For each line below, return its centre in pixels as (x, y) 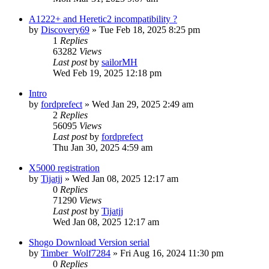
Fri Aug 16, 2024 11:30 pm (172, 253)
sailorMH (119, 62)
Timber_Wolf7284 (76, 253)
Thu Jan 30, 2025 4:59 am (103, 147)
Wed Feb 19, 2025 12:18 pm (107, 73)
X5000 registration (64, 168)
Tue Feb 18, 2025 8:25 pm (150, 29)
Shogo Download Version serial (89, 242)
